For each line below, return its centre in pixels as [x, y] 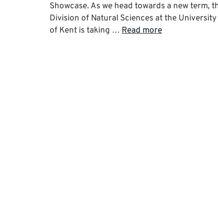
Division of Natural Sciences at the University [133, 18]
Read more [142, 31]
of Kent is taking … [86, 31]
